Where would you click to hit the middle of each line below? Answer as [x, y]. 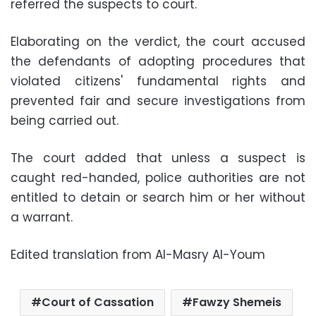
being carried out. [65, 121]
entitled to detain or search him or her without [158, 197]
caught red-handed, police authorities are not [158, 178]
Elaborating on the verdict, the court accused [158, 42]
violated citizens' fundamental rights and [158, 81]
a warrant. [42, 217]
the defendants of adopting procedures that [158, 61]
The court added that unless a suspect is [158, 158]
